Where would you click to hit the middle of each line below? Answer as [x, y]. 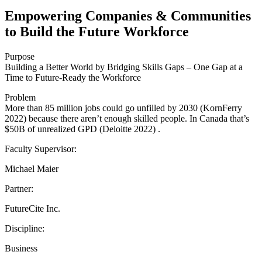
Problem [20, 97]
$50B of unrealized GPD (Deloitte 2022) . [82, 129]
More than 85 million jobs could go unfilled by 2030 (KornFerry [123, 108]
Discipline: [25, 228]
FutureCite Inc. [32, 208]
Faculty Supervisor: [41, 149]
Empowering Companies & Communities [128, 15]
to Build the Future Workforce [97, 31]
